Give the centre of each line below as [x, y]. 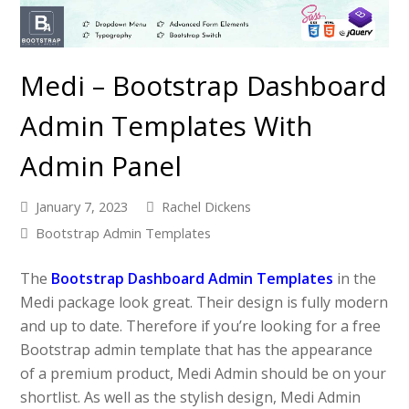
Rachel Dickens [207, 207]
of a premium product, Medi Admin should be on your [204, 374]
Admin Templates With [167, 126]
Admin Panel [101, 166]
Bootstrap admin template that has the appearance [197, 350]
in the [355, 279]
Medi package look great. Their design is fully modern [204, 303]
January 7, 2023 [82, 207]
